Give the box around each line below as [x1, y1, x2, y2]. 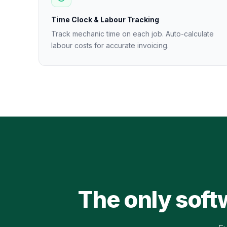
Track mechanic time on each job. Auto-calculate [51, 29, 214, 38]
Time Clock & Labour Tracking [51, 15, 159, 24]
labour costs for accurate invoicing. [51, 41, 169, 50]
